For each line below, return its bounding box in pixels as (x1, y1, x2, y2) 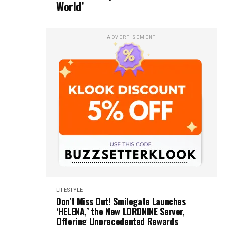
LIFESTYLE (56, 187, 83, 193)
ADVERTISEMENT (106, 35, 157, 40)
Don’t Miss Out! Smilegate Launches (56, 195, 186, 208)
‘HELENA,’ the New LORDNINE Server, (56, 205, 185, 218)
